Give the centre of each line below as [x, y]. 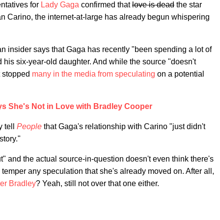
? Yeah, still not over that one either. [97, 183]
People [29, 126]
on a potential [180, 74]
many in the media [64, 74]
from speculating [126, 74]
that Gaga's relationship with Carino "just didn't [124, 126]
